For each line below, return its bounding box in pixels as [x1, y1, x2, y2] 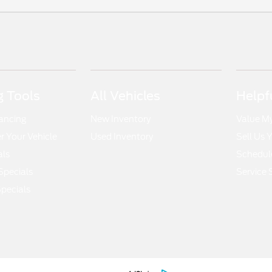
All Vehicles [90, 89, 161, 103]
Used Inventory [90, 132, 154, 141]
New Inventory [90, 114, 151, 124]
